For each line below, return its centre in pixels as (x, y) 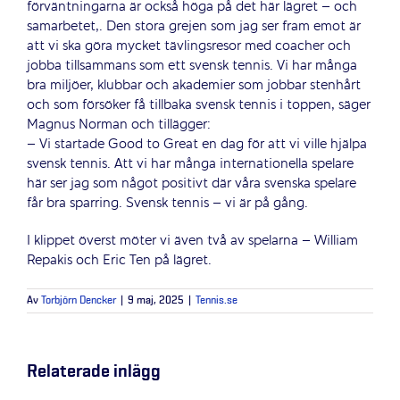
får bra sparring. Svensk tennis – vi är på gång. (167, 203)
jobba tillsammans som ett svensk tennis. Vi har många (192, 66)
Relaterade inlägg (94, 371)
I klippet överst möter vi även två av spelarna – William (192, 241)
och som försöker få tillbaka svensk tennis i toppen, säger (199, 105)
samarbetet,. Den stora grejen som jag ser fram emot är (194, 26)
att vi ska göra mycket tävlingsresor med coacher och (189, 46)
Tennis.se (217, 300)
